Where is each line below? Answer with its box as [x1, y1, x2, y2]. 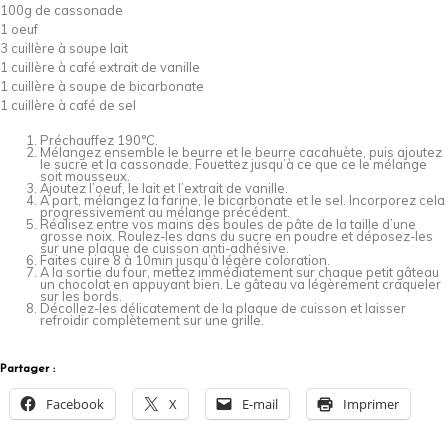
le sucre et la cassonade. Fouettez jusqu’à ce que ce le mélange [40, 155, 427, 172]
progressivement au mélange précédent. [40, 203, 290, 220]
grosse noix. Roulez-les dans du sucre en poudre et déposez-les [40, 227, 433, 244]
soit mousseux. [40, 167, 130, 184]
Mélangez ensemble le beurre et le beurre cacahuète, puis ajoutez [40, 143, 442, 160]
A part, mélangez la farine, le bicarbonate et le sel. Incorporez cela [40, 191, 445, 208]
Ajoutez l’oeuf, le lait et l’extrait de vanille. [40, 179, 288, 196]
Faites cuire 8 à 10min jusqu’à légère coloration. [40, 251, 330, 268]
